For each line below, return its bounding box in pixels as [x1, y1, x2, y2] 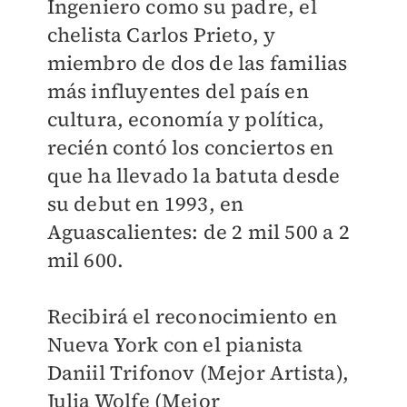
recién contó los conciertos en [46, 134, 334, 161]
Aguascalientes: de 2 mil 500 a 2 [46, 218, 350, 245]
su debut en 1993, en [46, 190, 244, 217]
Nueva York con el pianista [46, 331, 303, 358]
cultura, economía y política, [46, 105, 325, 133]
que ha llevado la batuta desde [46, 162, 341, 189]
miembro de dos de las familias [46, 49, 348, 76]
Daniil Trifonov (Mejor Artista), [46, 359, 349, 386]
